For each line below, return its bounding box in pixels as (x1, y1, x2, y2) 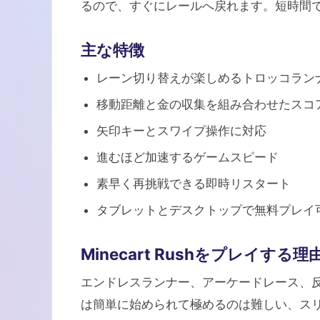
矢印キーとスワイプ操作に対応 (96, 124, 266, 138)
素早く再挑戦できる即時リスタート (96, 176, 291, 191)
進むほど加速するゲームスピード (96, 150, 279, 164)
